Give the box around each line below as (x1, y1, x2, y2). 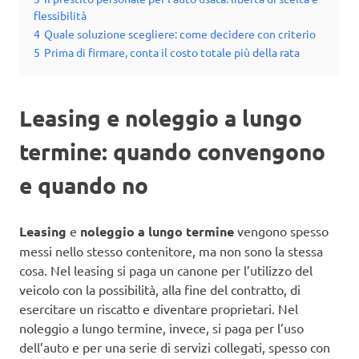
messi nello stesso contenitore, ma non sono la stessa (19, 243, 323, 260)
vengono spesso (234, 223, 329, 240)
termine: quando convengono (19, 137, 325, 166)
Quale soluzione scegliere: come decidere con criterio (44, 26, 316, 42)
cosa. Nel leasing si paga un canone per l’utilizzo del (19, 262, 313, 279)
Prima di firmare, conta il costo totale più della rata (44, 45, 300, 60)
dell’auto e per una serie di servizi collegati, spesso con (19, 339, 330, 356)
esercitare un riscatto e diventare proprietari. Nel (19, 301, 298, 317)
